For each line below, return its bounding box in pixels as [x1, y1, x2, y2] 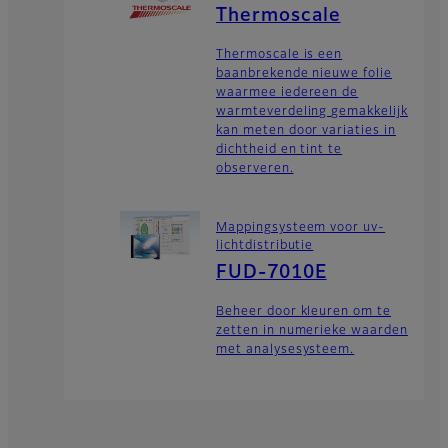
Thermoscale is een [216, 48, 343, 61]
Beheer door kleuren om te [216, 306, 392, 319]
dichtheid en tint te [216, 143, 343, 156]
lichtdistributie [216, 240, 314, 253]
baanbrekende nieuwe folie [216, 67, 393, 80]
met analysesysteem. [216, 344, 355, 357]
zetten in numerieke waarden [216, 325, 408, 338]
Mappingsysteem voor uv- [216, 222, 386, 235]
